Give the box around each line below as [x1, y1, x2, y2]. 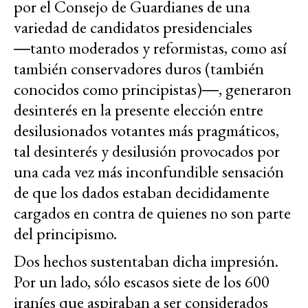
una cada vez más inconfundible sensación [14, 161, 284, 183]
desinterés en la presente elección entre [14, 99, 263, 121]
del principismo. [14, 223, 117, 245]
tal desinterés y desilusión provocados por [14, 140, 280, 162]
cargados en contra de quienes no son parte [14, 202, 291, 224]
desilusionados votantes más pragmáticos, [14, 120, 279, 142]
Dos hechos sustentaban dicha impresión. [14, 250, 278, 272]
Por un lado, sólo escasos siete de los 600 [14, 271, 269, 293]
